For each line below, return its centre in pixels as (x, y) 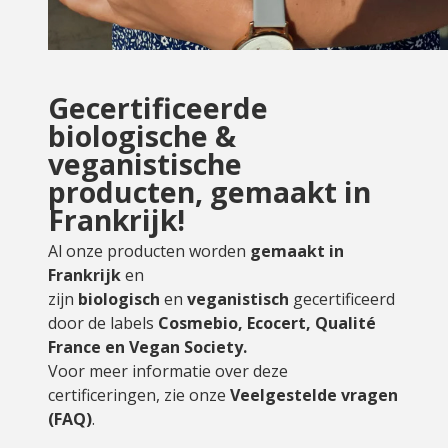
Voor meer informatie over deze (168, 371)
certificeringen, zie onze (139, 395)
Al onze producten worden (149, 251)
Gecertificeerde (158, 108)
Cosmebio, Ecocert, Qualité (267, 323)
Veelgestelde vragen (314, 395)
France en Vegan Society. (147, 347)
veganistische (145, 164)
